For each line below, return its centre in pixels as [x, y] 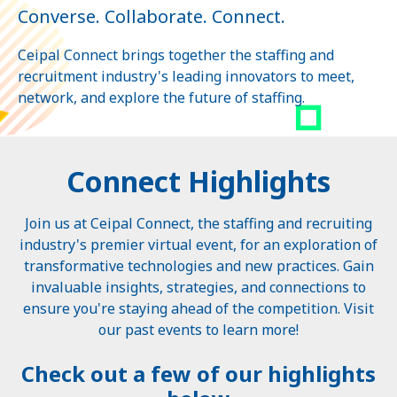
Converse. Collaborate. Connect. [152, 16]
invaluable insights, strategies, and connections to [198, 287]
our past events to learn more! [198, 329]
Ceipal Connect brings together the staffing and [176, 54]
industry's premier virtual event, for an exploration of [198, 244]
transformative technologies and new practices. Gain [198, 265]
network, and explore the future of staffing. [161, 97]
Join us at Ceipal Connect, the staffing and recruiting [198, 223]
